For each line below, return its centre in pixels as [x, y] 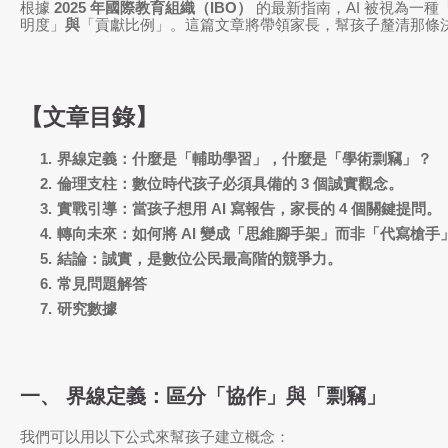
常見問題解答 [102, 284]
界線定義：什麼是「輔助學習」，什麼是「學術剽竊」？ [244, 159]
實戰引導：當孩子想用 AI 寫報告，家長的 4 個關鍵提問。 [249, 209]
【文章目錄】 [89, 117]
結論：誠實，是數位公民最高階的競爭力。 [199, 259]
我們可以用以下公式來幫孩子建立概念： [155, 437]
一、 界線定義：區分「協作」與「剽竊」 [203, 396]
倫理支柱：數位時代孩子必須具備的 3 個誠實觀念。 [230, 184]
